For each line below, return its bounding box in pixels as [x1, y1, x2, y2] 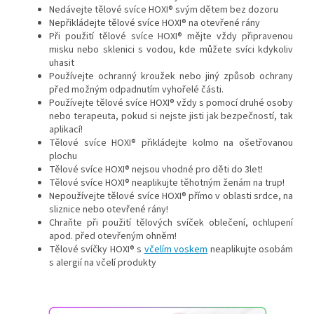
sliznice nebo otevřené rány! [49, 203, 168, 217]
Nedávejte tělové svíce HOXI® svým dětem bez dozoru [49, 3, 278, 18]
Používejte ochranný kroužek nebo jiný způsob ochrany [49, 69, 293, 84]
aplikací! [49, 123, 83, 137]
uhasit [49, 56, 74, 71]
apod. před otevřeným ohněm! [49, 229, 177, 244]
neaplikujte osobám [207, 243, 294, 257]
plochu [49, 149, 77, 164]
